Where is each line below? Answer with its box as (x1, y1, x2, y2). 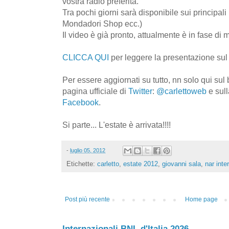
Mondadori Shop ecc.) (62, 18, 142, 28)
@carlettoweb (156, 86, 207, 96)
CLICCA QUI (62, 52, 109, 62)
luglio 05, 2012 (70, 147, 105, 153)
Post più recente (65, 196, 110, 203)
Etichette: (66, 160, 97, 168)
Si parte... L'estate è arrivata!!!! (62, 120, 171, 129)
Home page (185, 196, 218, 203)
